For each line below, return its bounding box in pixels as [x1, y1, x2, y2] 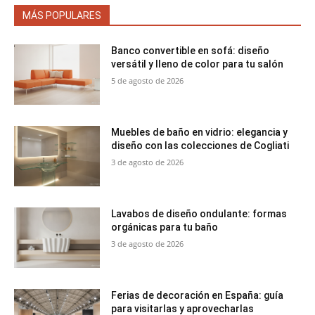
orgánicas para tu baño [111, 221, 219, 233]
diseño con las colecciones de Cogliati [111, 140, 290, 152]
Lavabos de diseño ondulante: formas [111, 207, 288, 219]
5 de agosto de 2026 [111, 75, 184, 86]
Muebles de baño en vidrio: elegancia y [111, 127, 288, 139]
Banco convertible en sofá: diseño [111, 45, 270, 57]
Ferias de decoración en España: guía [111, 289, 284, 301]
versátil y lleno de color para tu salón [111, 58, 284, 70]
